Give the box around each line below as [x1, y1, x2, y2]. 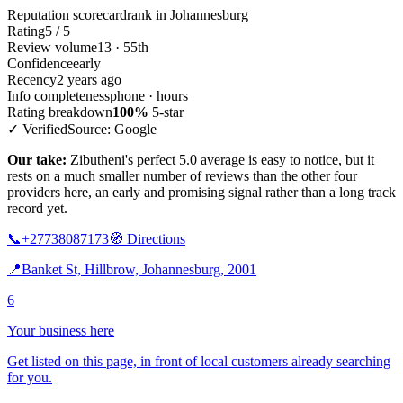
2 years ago [57, 71, 121, 87]
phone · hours [110, 87, 188, 103]
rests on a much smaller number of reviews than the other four [7, 167, 357, 184]
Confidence [7, 55, 73, 71]
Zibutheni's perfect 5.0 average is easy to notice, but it [67, 151, 374, 167]
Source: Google [67, 121, 157, 137]
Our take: [7, 151, 67, 167]
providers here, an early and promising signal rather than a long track [7, 184, 396, 200]
